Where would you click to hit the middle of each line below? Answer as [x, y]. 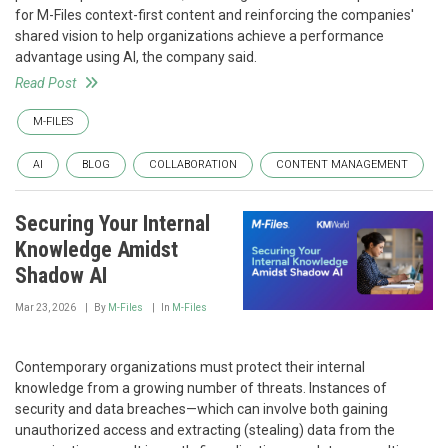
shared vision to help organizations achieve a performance [199, 36]
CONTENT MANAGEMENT [342, 164]
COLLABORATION [193, 164]
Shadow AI [61, 275]
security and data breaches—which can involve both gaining [201, 409]
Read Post [45, 83]
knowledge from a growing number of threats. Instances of [201, 388]
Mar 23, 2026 [45, 307]
